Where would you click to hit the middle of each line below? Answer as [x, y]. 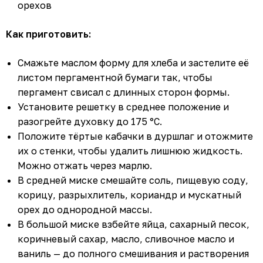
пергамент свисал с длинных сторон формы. [124, 92]
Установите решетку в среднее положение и [123, 107]
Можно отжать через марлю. [85, 166]
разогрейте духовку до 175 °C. [90, 122]
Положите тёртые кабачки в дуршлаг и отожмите [135, 136]
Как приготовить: [48, 34]
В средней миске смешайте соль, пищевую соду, [133, 181]
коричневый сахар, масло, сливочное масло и [126, 239]
